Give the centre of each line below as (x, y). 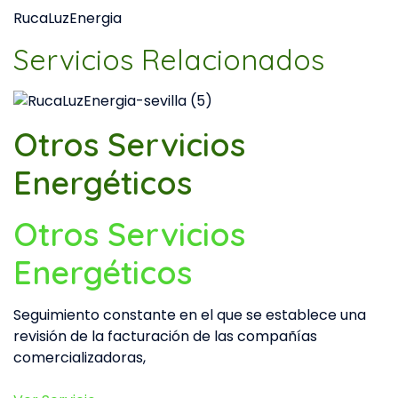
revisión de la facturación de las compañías (165, 336)
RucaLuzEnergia (68, 19)
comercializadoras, (80, 357)
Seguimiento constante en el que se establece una (190, 314)
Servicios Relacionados (169, 60)
